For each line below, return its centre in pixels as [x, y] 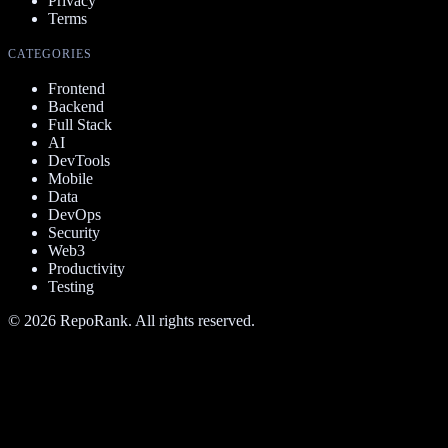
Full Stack [80, 125]
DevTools [79, 161]
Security [74, 233]
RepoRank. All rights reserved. [155, 321]
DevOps [74, 215]
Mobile [70, 179]
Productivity [86, 269]
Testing [71, 287]
